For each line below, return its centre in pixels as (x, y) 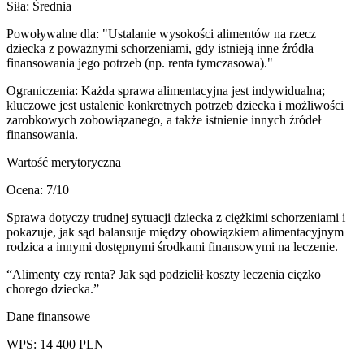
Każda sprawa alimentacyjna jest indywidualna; (203, 91)
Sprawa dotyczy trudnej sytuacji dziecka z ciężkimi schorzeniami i (176, 217)
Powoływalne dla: (54, 34)
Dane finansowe (48, 316)
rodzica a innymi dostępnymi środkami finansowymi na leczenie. (172, 247)
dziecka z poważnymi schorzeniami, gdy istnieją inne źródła (160, 48)
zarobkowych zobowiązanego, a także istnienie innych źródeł (164, 120)
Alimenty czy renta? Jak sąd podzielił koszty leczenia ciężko (167, 274)
